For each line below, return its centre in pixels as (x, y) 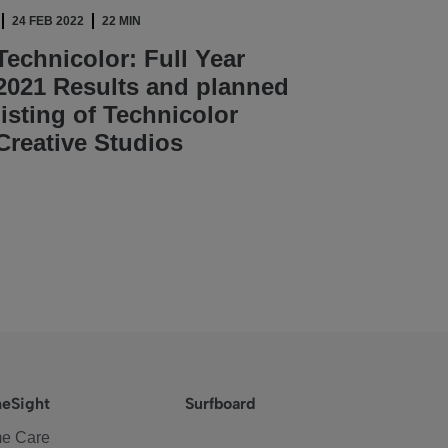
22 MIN (122, 21)
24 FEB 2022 (48, 21)
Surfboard (221, 403)
